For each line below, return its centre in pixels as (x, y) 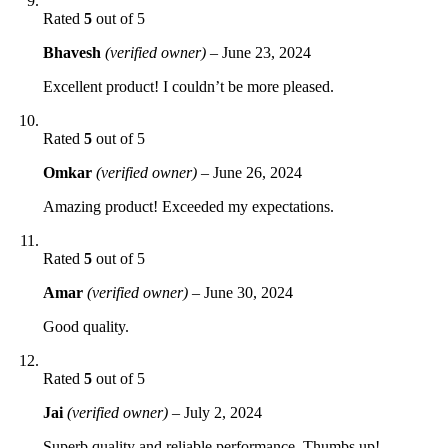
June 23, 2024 (266, 52)
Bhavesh (74, 52)
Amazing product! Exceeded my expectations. (188, 206)
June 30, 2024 (248, 292)
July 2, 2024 (223, 412)
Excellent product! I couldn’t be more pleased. (188, 86)
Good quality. (86, 326)
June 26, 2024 (257, 172)
